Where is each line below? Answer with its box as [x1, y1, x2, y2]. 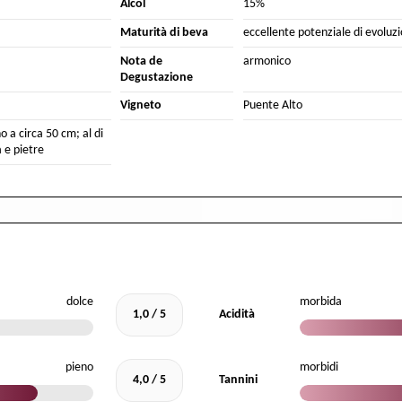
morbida [300, 294, 342, 309]
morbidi [300, 360, 338, 374]
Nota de [120, 54, 163, 68]
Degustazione [120, 70, 194, 84]
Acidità [219, 307, 255, 321]
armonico [242, 54, 291, 68]
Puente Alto [242, 99, 302, 113]
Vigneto [120, 99, 162, 113]
